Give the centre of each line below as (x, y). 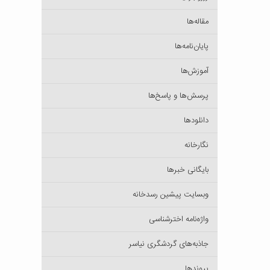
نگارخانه (196, 145)
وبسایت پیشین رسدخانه (171, 195)
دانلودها (196, 121)
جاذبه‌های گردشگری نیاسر (169, 244)
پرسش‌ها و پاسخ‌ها (178, 96)
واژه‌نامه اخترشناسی (179, 219)
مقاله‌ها (198, 22)
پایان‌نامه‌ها (192, 46)
